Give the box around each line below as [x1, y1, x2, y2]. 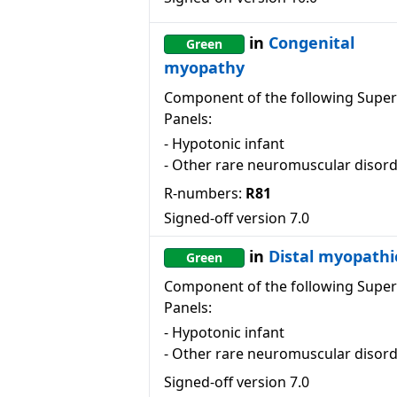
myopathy [164, 57, 245, 78]
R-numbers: [164, 183, 242, 203]
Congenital [269, 32, 354, 53]
